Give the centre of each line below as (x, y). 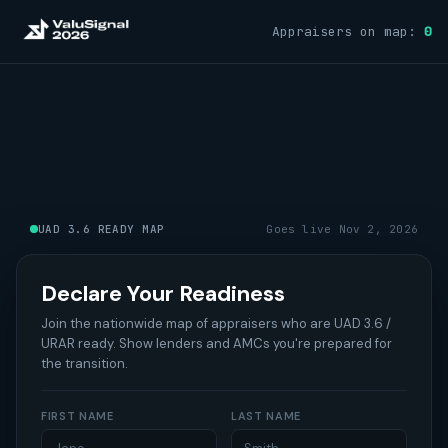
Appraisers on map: (348, 31)
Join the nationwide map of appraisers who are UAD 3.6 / (216, 323)
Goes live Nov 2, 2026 (342, 229)
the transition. (84, 363)
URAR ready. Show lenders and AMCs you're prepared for (216, 343)
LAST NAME (266, 416)
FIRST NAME (77, 416)
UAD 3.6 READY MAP (101, 229)
